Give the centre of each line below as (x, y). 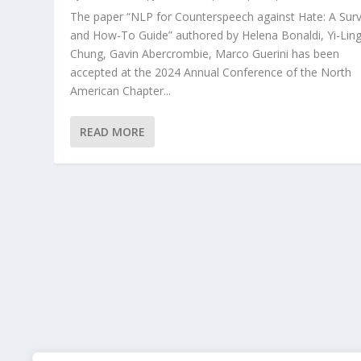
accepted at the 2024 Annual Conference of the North (211, 72)
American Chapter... (121, 90)
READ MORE (113, 131)
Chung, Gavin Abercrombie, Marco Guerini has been (205, 53)
